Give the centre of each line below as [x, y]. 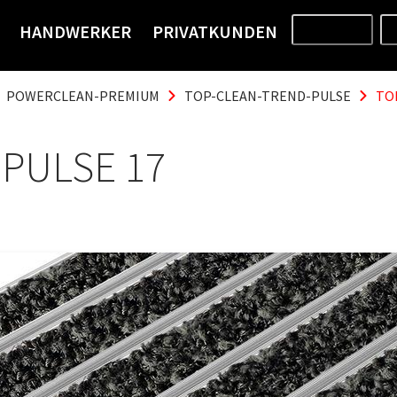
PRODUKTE [332, 30]
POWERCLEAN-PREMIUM [83, 96]
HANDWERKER [75, 31]
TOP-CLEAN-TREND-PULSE [268, 96]
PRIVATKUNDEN [215, 31]
